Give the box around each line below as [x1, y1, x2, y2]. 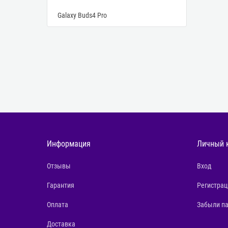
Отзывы [47, 162, 71, 170]
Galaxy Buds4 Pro [58, 11, 107, 20]
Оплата [47, 200, 68, 209]
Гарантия [47, 181, 74, 190]
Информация [47, 139, 91, 149]
